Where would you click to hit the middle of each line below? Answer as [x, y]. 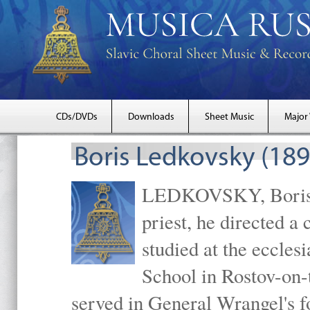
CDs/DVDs [77, 117]
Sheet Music [229, 117]
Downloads [151, 117]
